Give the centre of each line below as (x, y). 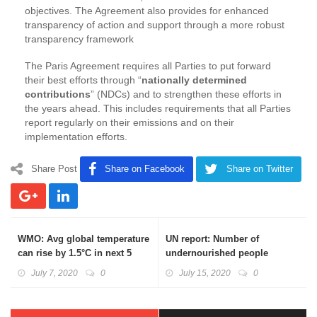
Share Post (54, 168)
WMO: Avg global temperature (83, 238)
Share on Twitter (260, 168)
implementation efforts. (76, 136)
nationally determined (194, 80)
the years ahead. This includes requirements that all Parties (158, 108)
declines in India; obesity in (226, 267)
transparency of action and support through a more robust (155, 24)
